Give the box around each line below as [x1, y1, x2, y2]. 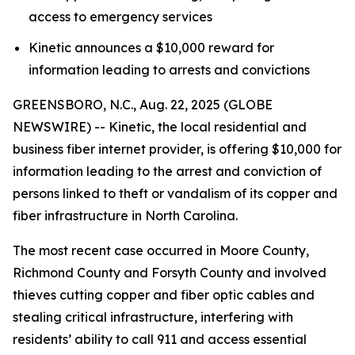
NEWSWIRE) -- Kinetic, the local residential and [13, 118, 307, 135]
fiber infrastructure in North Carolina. [13, 207, 244, 223]
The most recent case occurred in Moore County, [13, 242, 309, 258]
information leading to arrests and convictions [29, 61, 310, 78]
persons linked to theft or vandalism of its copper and [13, 185, 338, 201]
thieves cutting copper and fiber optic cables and [13, 286, 315, 303]
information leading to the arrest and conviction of [13, 162, 322, 179]
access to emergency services [29, 9, 212, 25]
